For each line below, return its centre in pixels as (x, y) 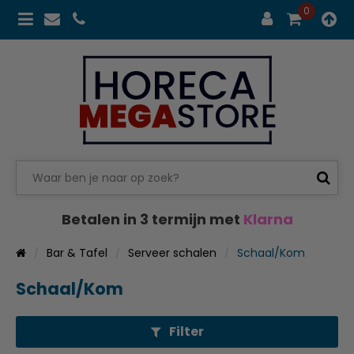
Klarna (268, 219)
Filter (186, 331)
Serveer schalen (172, 252)
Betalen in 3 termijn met (152, 219)
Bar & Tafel (77, 252)
